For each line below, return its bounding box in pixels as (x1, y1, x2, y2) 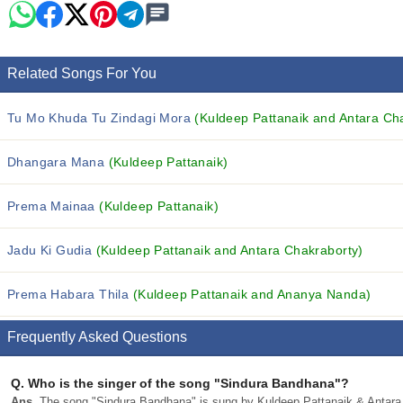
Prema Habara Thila (7, 287, 133, 301)
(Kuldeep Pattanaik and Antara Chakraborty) (95, 243, 363, 257)
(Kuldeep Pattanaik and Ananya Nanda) (132, 287, 372, 301)
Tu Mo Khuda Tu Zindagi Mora (7, 111, 195, 125)
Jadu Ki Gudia (7, 243, 96, 257)
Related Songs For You (7, 66, 157, 81)
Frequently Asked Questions (7, 329, 187, 345)
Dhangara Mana (7, 155, 109, 169)
